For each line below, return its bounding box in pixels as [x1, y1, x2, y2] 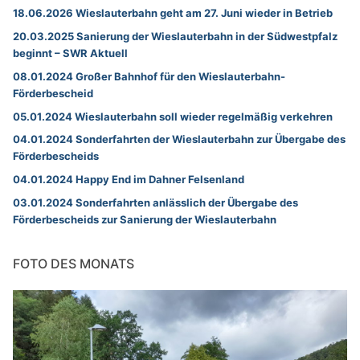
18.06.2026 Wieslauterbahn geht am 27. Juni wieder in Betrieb [13, 6, 333, 20]
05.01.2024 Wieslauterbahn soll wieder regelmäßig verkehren [13, 109, 333, 123]
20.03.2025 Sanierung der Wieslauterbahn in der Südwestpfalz [13, 30, 337, 43]
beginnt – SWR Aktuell [13, 47, 128, 60]
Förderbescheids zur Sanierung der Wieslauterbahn [13, 213, 276, 226]
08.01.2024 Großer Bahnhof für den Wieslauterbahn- [13, 69, 285, 83]
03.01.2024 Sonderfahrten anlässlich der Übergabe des [13, 196, 298, 209]
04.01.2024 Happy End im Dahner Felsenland [13, 173, 244, 186]
